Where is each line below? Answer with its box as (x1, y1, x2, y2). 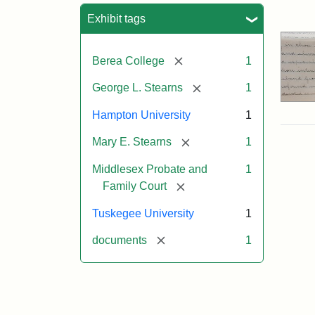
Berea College (92, 54, 165, 67)
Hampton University (92, 109, 191, 122)
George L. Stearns (92, 82, 183, 94)
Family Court (103, 179, 167, 192)
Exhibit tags (87, 12, 146, 25)
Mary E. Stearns (92, 136, 172, 148)
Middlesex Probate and (92, 162, 207, 175)
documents (92, 233, 147, 246)
